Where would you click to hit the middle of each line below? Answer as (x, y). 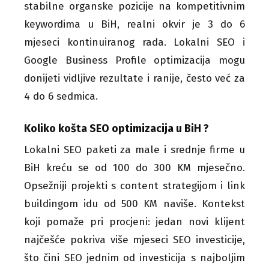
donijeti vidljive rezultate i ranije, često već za (134, 78)
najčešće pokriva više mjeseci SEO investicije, (134, 240)
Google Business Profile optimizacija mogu (134, 60)
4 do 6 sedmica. (61, 96)
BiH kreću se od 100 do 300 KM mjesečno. (134, 168)
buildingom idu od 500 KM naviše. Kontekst (134, 204)
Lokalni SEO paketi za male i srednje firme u (134, 150)
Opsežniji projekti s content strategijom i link (134, 186)
